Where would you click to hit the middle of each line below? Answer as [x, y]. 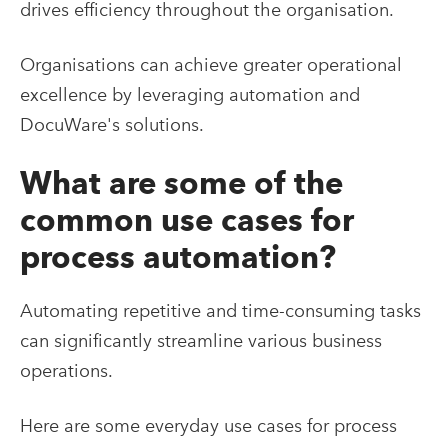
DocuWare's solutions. [112, 124]
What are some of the [181, 182]
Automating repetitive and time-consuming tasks [220, 310]
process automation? [182, 256]
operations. [66, 370]
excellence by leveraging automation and [190, 94]
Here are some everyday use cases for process [208, 425]
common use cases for [187, 219]
